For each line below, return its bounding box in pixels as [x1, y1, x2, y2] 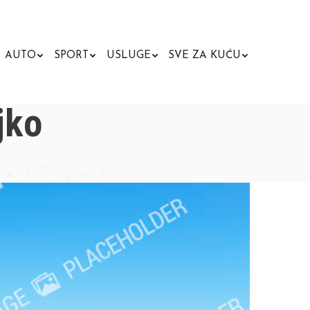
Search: [249, 53, 293, 67]
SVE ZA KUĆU [168, 51, 241, 61]
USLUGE [106, 51, 151, 61]
